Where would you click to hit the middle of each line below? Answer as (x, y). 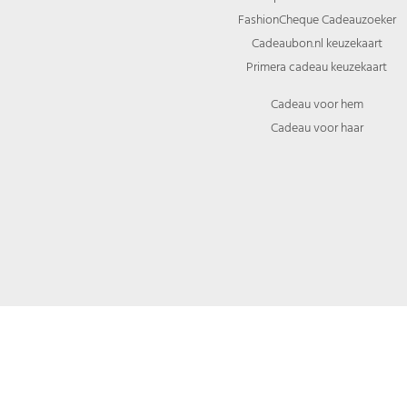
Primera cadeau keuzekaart (317, 67)
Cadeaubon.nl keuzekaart (317, 43)
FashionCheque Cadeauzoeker (317, 20)
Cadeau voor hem (317, 104)
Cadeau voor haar (317, 128)
